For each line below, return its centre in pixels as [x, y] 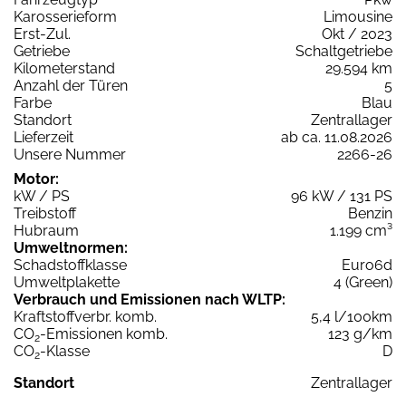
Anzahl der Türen [71, 86]
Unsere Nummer [70, 155]
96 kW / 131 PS [342, 197]
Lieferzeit [43, 138]
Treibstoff [45, 214]
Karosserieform [65, 17]
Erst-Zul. [42, 34]
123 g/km [360, 334]
